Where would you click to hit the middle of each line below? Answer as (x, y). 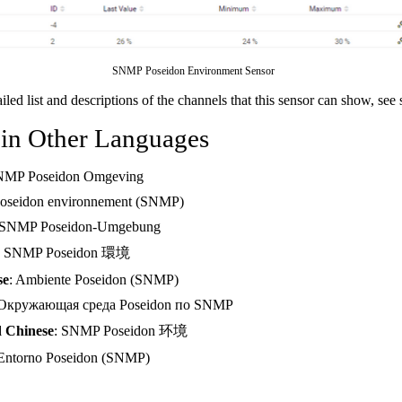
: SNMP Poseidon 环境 (121, 331)
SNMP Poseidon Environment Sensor (193, 71)
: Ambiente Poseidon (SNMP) (94, 280)
